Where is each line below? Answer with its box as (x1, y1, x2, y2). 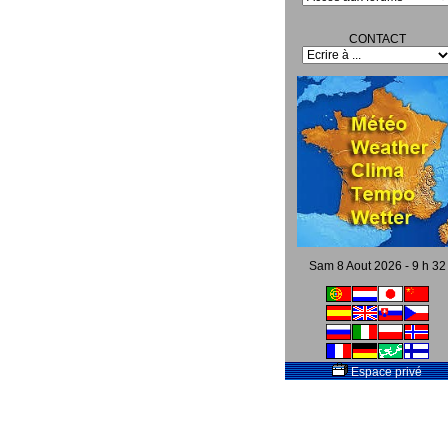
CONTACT (348, 32, 406, 46)
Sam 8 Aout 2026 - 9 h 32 (308, 259, 446, 274)
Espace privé (348, 365, 422, 379)
